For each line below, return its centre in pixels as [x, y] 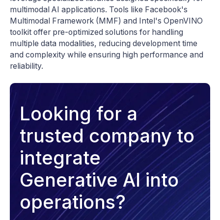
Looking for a [79, 114]
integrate [60, 158]
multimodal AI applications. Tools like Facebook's [99, 10]
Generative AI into [99, 180]
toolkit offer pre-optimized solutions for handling [96, 32]
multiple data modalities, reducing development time [104, 44]
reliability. [27, 66]
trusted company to [107, 136]
